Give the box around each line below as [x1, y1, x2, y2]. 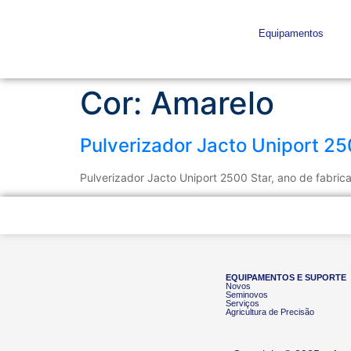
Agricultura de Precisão [226, 306, 315, 317]
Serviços [226, 298, 260, 308]
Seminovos [226, 289, 269, 299]
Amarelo [150, 84, 274, 122]
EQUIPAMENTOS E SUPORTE [226, 272, 347, 282]
